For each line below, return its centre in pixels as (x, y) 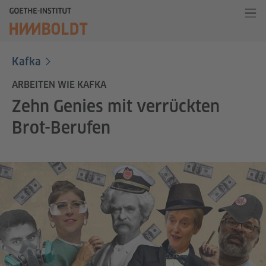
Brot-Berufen (61, 127)
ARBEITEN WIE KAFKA (60, 85)
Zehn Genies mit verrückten (116, 106)
